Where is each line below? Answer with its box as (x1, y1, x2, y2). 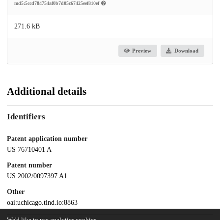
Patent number (7, 162, 52, 169)
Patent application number (7, 135, 87, 143)
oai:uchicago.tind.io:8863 (7, 198, 78, 206)
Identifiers (7, 112, 45, 122)
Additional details (7, 85, 86, 97)
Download (174, 48, 198, 54)
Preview (132, 48, 152, 54)
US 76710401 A (7, 146, 52, 154)
